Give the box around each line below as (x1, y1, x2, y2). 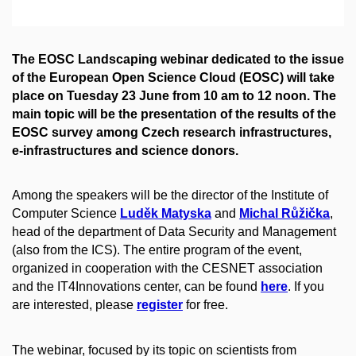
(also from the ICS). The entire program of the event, (12, 243, 302, 257)
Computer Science (12, 207, 120, 221)
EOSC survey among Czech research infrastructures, (12, 125, 331, 139)
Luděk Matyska (120, 207, 211, 221)
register (137, 298, 183, 312)
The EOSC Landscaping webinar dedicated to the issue (12, 52, 344, 66)
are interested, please (12, 298, 137, 312)
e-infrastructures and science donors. (12, 143, 238, 157)
